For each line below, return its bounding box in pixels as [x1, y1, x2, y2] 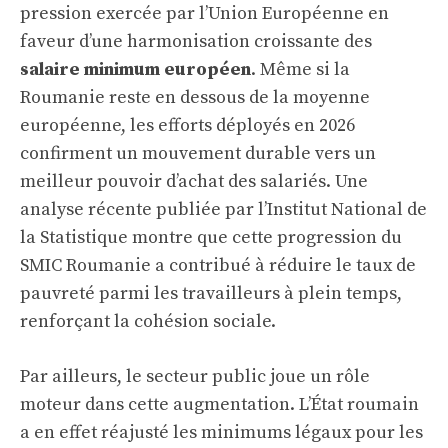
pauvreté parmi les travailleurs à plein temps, [20, 282, 402, 305]
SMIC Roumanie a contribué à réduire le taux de [20, 254, 416, 277]
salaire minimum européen [20, 58, 251, 81]
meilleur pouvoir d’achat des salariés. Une [20, 170, 368, 193]
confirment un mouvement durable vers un [20, 142, 376, 165]
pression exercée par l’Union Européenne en [20, 2, 389, 25]
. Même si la [251, 58, 350, 81]
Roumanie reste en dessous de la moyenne [20, 86, 370, 109]
